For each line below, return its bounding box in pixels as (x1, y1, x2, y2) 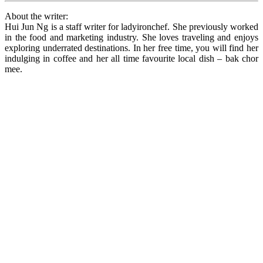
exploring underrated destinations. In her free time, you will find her (5, 42, 258, 53)
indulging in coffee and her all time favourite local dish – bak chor (5, 53, 258, 63)
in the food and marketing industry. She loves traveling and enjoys (5, 32, 258, 42)
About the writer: (5, 11, 68, 21)
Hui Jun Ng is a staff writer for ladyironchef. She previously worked (5, 21, 258, 32)
